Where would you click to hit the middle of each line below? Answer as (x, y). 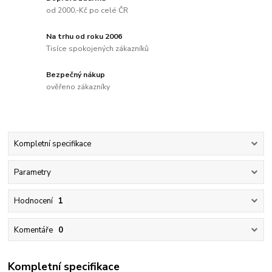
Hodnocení (33, 201)
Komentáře (33, 230)
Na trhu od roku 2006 (84, 37)
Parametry (32, 173)
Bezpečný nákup (76, 74)
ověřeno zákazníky (78, 87)
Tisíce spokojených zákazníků (98, 48)
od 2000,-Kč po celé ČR (87, 10)
